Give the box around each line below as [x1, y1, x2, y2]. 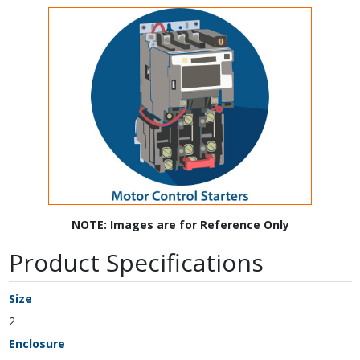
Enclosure [8, 336, 65, 352]
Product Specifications [8, 246, 264, 280]
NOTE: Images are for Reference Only [71, 217, 289, 233]
